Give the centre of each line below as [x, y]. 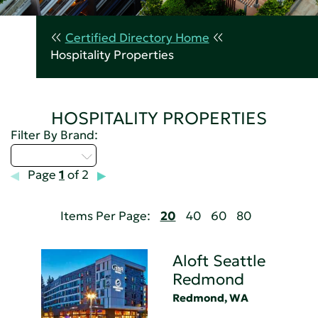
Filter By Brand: [54, 136]
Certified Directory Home [137, 38]
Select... [45, 156]
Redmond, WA [211, 297]
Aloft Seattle [219, 261]
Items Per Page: [105, 216]
